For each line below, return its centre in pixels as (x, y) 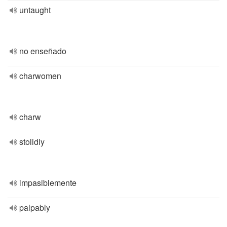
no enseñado (43, 51)
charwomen (40, 76)
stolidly (32, 142)
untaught (35, 10)
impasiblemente (48, 183)
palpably (35, 207)
